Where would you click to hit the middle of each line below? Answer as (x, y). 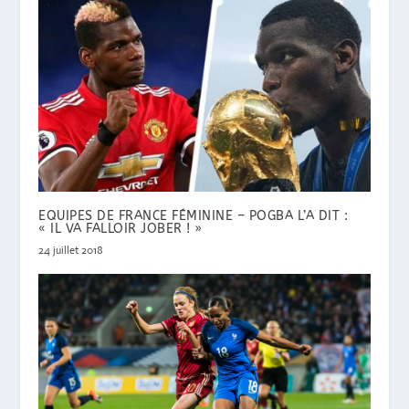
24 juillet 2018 (71, 251)
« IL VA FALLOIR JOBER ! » (121, 229)
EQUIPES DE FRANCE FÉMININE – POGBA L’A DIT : (194, 216)
